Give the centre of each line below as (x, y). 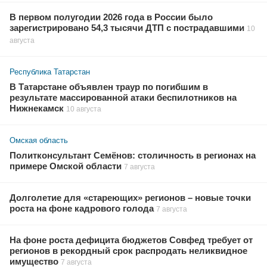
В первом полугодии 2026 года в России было (111, 17)
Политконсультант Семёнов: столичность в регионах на (133, 155)
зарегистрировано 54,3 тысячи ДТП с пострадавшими (127, 28)
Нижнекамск (37, 108)
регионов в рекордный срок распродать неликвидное (128, 251)
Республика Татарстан (50, 72)
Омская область (39, 140)
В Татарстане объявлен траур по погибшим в (109, 87)
